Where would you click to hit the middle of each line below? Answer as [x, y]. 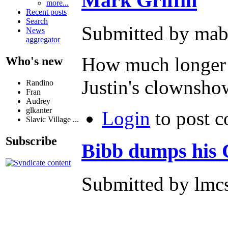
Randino [40, 83]
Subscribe [31, 141]
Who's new [34, 61]
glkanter [39, 110]
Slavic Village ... [52, 120]
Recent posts [46, 12]
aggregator [43, 40]
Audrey [38, 101]
